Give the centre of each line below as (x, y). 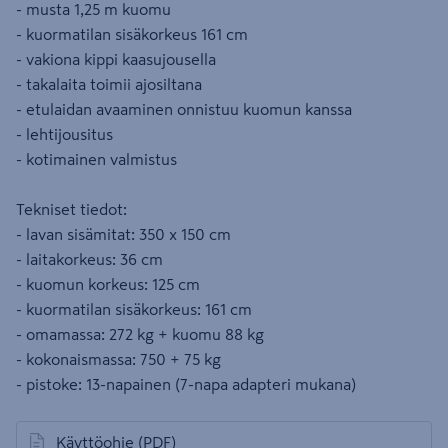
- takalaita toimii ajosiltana (109, 84)
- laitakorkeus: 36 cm (89, 259)
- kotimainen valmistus (96, 159)
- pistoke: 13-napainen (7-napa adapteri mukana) (186, 384)
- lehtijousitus (64, 134)
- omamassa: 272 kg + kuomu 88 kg (140, 334)
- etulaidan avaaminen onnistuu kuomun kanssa (184, 109)
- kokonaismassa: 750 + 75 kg (118, 359)
